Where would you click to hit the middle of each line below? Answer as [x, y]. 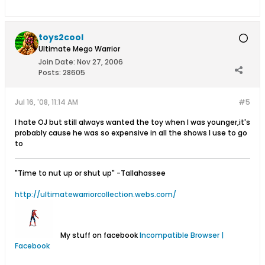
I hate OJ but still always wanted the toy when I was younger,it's [132, 122]
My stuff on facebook [99, 235]
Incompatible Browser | [182, 235]
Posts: [50, 73]
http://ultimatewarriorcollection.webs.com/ [96, 195]
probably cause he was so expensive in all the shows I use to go [131, 133]
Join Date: [57, 62]
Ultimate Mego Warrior [79, 49]
